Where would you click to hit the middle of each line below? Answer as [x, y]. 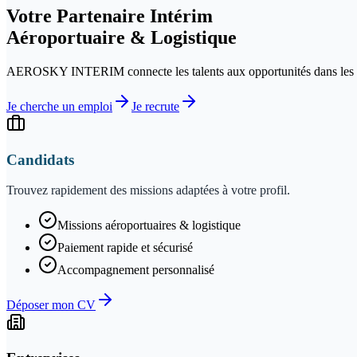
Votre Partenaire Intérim [110, 16]
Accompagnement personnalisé [136, 270]
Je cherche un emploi [59, 106]
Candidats [40, 159]
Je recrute [155, 106]
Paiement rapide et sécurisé [125, 248]
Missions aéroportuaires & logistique [149, 226]
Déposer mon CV [51, 305]
